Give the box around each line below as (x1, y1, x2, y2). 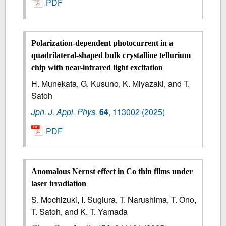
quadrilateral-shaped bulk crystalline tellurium (31, 50, 191, 60)
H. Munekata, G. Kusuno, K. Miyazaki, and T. (31, 77, 190, 89)
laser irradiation (31, 179, 87, 188)
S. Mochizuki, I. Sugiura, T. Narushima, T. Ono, (31, 194, 197, 206)
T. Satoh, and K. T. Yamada (31, 206, 128, 218)
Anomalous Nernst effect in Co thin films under (31, 167, 193, 176)
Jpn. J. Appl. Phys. (31, 105, 98, 118)
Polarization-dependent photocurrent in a (31, 38, 174, 47)
